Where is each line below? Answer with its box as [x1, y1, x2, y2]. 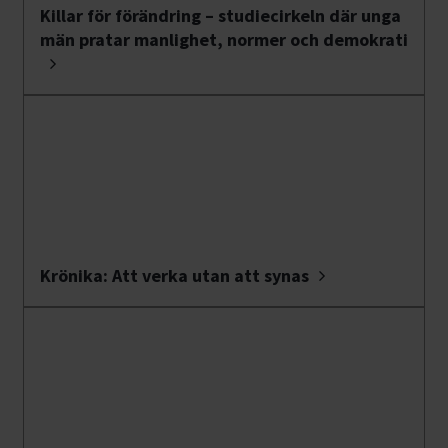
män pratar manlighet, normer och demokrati [40, 28, 408, 52]
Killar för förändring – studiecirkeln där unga [40, 4, 401, 28]
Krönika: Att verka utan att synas [40, 264, 309, 288]
